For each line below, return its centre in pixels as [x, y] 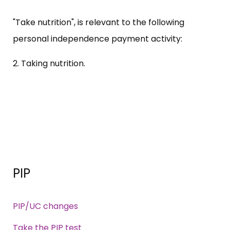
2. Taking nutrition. [49, 63]
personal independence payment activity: [98, 39]
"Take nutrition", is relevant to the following [99, 22]
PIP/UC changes [45, 206]
